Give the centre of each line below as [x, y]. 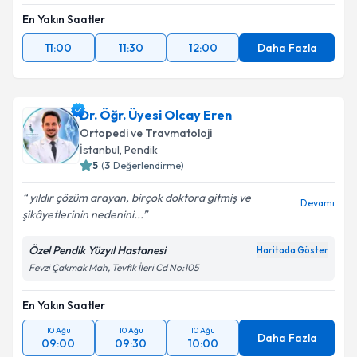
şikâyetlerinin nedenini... [82, 214]
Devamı [318, 203]
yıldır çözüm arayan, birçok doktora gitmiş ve [139, 198]
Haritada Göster [292, 250]
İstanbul [100, 150]
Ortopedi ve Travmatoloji [146, 133]
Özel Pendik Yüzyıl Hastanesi [97, 250]
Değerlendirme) [149, 165]
